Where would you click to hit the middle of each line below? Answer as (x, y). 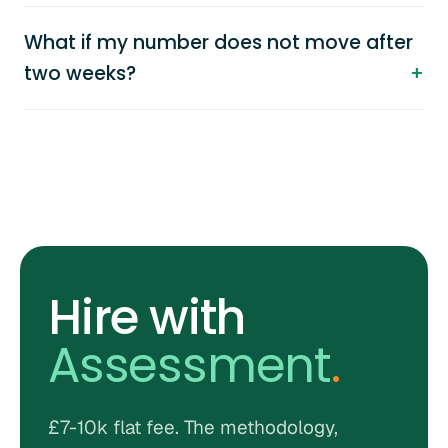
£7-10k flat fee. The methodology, (193, 427)
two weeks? (80, 73)
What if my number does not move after (218, 42)
